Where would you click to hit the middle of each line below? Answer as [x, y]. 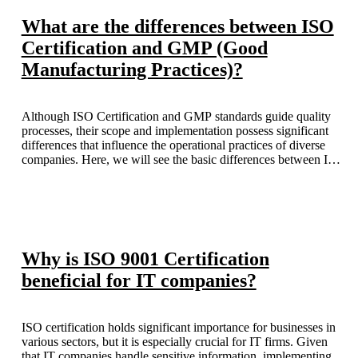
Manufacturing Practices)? [132, 70]
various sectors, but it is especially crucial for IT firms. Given [174, 341]
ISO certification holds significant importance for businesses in [178, 327]
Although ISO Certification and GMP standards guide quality [176, 117]
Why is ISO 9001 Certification [145, 259]
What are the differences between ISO [177, 27]
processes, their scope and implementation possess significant [175, 131]
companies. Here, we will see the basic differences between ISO [183, 160]
